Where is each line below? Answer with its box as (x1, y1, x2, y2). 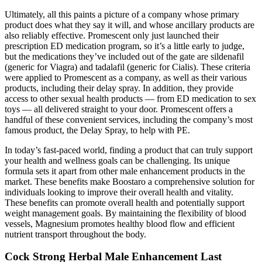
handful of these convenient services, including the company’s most (5, 114, 253, 125)
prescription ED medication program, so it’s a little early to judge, (5, 40, 244, 51)
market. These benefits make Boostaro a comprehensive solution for (5, 176, 254, 187)
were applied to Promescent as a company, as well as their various (5, 72, 247, 82)
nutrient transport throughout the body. (5, 229, 146, 239)
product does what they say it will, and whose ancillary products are (5, 19, 254, 30)
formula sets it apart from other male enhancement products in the (5, 166, 245, 176)
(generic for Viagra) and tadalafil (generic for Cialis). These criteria (5, 61, 250, 72)
